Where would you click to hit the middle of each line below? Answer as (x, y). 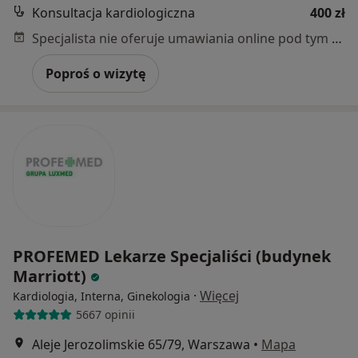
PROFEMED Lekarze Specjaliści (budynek (172, 256)
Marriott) (52, 276)
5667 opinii (105, 315)
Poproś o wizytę (95, 73)
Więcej (219, 295)
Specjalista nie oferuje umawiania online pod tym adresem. (337, 38)
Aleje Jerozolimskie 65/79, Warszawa (141, 344)
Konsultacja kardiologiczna (113, 12)
